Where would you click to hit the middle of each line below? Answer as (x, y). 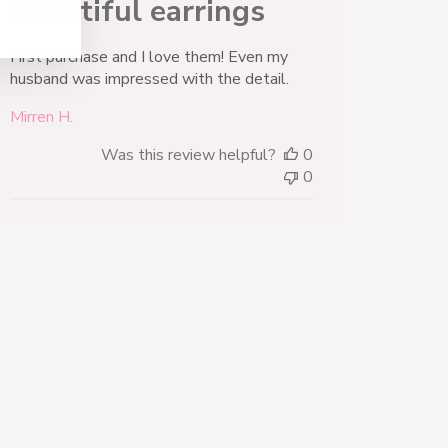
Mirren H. (41, 117)
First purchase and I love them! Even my (148, 57)
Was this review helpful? (188, 155)
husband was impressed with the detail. (149, 79)
